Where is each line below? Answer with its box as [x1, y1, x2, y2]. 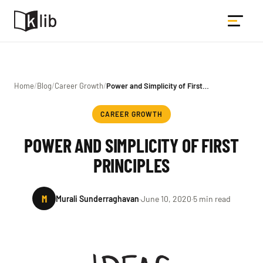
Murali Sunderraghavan [56, 193, 139, 204]
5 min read [193, 193, 231, 204]
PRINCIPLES [93, 154, 170, 176]
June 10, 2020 [141, 193, 191, 204]
